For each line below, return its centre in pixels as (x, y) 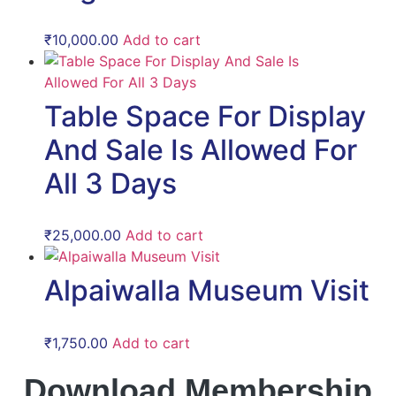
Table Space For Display (205, 117)
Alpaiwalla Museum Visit (207, 291)
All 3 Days (110, 184)
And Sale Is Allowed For (201, 150)
